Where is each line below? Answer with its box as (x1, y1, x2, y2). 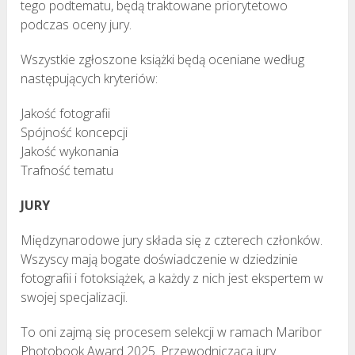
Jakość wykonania (21, 142, 120, 160)
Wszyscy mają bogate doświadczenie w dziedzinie (21, 250, 299, 268)
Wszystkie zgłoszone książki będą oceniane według (21, 50, 305, 68)
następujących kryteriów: (21, 69, 158, 87)
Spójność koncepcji (21, 123, 128, 141)
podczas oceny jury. (21, 15, 132, 33)
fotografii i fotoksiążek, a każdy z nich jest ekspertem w (21, 269, 324, 287)
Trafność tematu (21, 161, 114, 179)
